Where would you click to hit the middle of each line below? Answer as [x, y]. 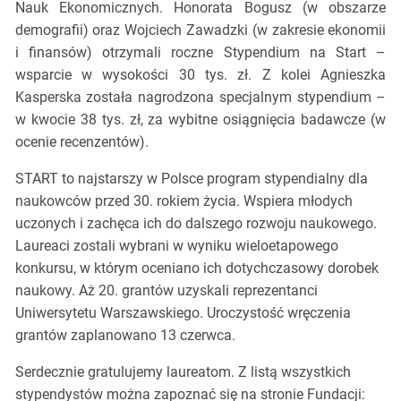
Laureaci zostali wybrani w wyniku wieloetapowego [176, 246]
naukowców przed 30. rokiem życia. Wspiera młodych [183, 201]
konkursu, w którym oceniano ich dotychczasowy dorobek [196, 268]
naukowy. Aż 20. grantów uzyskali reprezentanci [166, 290]
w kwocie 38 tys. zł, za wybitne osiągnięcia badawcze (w [200, 119]
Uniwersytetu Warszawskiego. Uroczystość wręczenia [183, 313]
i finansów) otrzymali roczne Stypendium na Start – [200, 52]
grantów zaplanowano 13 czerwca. [125, 335]
